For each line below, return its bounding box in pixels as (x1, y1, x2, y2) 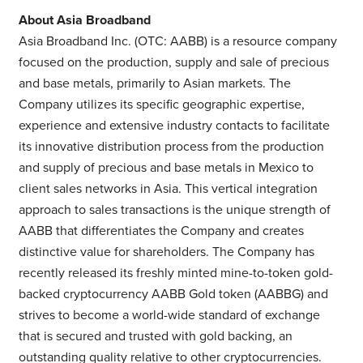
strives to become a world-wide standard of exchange (18, 306, 320, 323)
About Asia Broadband (18, 11, 151, 28)
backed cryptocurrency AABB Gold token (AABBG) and (18, 285, 328, 302)
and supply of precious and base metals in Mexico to (18, 159, 314, 176)
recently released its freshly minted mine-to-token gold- (18, 264, 333, 281)
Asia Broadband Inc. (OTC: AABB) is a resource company (18, 32, 337, 49)
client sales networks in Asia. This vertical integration (18, 180, 318, 197)
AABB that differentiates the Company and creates (18, 222, 304, 239)
